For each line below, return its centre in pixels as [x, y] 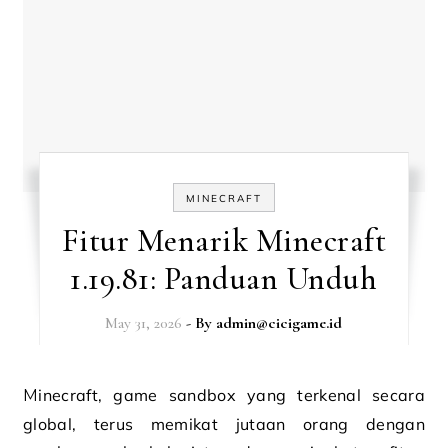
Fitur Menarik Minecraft [224, 240]
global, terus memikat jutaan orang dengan [224, 424]
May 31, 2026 [144, 323]
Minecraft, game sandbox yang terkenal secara [31, 395]
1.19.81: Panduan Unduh [224, 278]
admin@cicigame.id [279, 323]
